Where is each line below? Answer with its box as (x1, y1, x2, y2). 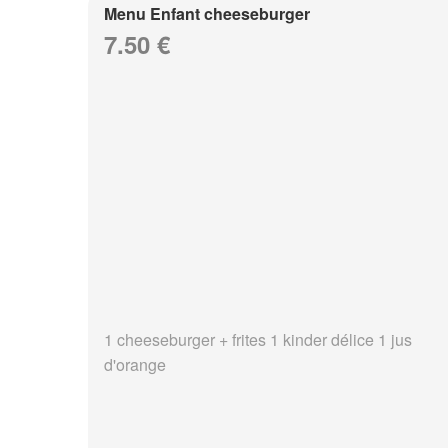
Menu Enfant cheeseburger (104, 2, 310, 25)
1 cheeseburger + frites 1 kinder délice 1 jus (104, 328, 412, 352)
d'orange (104, 353, 166, 377)
